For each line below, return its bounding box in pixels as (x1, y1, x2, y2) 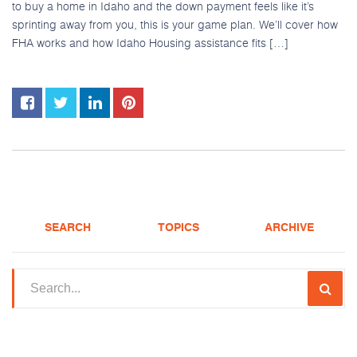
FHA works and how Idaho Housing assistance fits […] (12, 34, 288, 52)
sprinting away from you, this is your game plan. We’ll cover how (12, 16, 338, 33)
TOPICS (157, 222, 199, 234)
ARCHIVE (265, 222, 315, 234)
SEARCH (44, 222, 91, 234)
